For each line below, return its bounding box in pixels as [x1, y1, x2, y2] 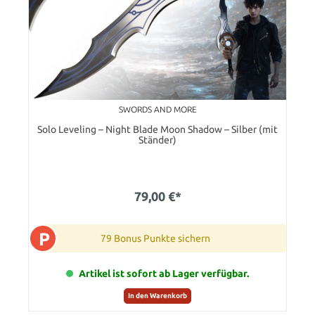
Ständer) [139, 134, 176, 146]
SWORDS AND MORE [118, 104, 197, 114]
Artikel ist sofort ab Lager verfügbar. [79, 267, 249, 279]
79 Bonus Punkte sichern [101, 232, 210, 244]
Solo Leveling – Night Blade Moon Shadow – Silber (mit [37, 123, 278, 135]
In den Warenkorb [128, 291, 187, 300]
